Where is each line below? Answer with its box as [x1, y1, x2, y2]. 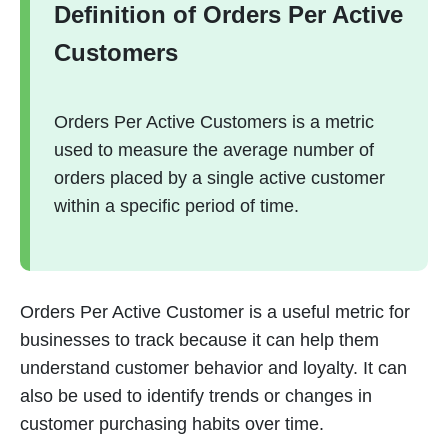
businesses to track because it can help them [20, 330, 379, 350]
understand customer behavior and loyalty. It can [20, 358, 407, 378]
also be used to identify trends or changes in [20, 386, 372, 406]
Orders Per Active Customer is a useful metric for [20, 302, 410, 322]
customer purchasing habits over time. [20, 414, 329, 434]
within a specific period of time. [54, 196, 304, 216]
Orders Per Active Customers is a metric [54, 112, 374, 132]
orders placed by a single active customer [54, 168, 385, 188]
